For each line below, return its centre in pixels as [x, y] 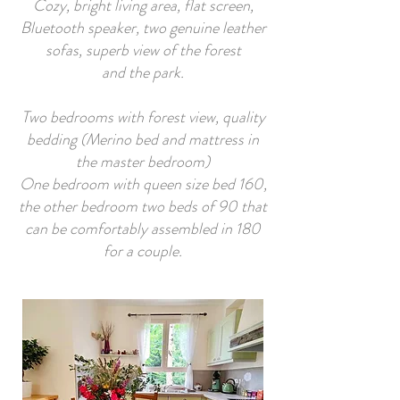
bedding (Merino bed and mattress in [143, 139]
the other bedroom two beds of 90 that [143, 206]
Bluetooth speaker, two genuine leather [143, 28]
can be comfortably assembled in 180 [143, 229]
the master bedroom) [143, 162]
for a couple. [143, 251]
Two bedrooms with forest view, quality [143, 117]
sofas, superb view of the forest [143, 50]
